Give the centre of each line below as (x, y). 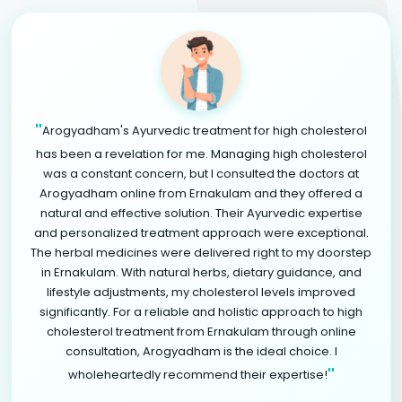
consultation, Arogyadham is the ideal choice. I (201, 351)
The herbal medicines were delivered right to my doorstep (201, 252)
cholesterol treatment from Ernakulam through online (201, 331)
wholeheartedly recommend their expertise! (197, 374)
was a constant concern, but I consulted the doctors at (201, 173)
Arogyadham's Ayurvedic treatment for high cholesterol (205, 130)
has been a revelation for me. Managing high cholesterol (201, 153)
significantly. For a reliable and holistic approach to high (201, 311)
